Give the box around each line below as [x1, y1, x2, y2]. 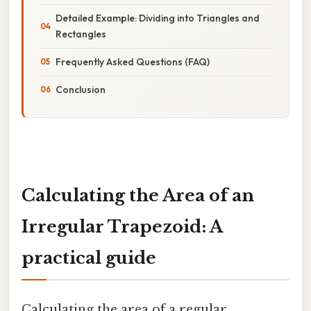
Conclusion [56, 83, 106, 96]
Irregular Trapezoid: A [22, 216, 223, 237]
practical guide [22, 247, 156, 268]
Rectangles [56, 27, 106, 40]
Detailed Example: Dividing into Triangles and [56, 11, 260, 24]
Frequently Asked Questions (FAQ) [56, 55, 210, 68]
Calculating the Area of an [22, 185, 254, 205]
